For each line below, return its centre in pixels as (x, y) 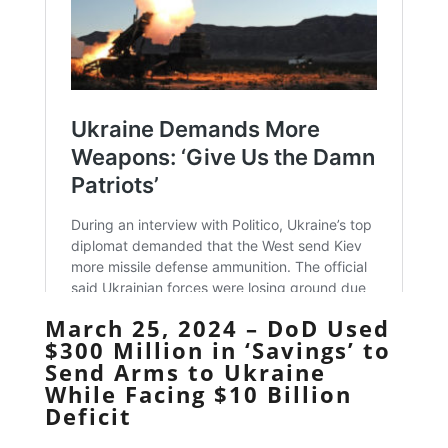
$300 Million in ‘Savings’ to (217, 349)
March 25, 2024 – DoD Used (217, 327)
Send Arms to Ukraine (185, 371)
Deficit (88, 415)
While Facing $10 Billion (198, 393)
